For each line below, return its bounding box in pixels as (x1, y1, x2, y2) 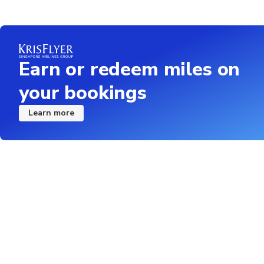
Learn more (28, 107, 74, 118)
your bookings (19, 80, 147, 105)
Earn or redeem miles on (19, 56, 240, 82)
